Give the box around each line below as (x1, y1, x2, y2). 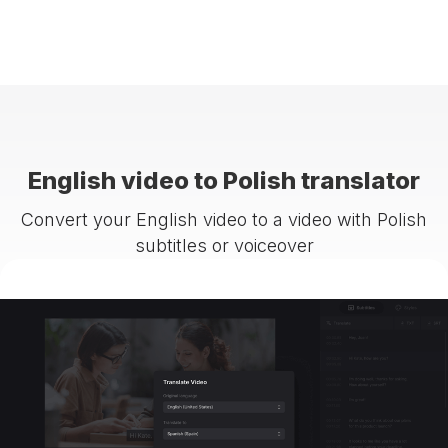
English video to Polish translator (28, 165, 420, 195)
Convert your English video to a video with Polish (21, 208, 427, 230)
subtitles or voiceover (134, 234, 314, 256)
